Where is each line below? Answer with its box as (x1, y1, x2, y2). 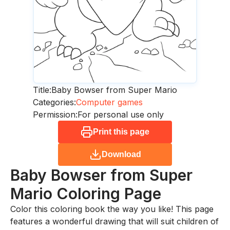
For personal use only (78, 109, 164, 120)
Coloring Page (56, 184, 161, 203)
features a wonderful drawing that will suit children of (10, 216, 219, 227)
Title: (33, 85, 51, 95)
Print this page (93, 127, 149, 137)
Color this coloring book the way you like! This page (10, 204, 214, 215)
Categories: (33, 97, 76, 108)
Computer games (76, 97, 143, 108)
